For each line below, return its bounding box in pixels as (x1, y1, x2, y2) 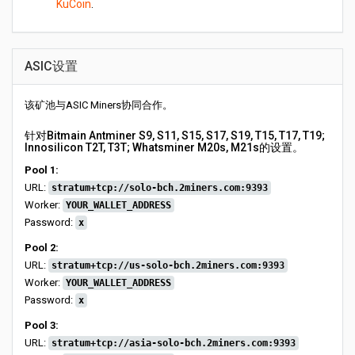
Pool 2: (25, 242, 59, 254)
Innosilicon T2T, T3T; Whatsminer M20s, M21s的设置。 (25, 141, 303, 154)
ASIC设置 (25, 59, 78, 74)
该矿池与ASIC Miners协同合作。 (25, 99, 173, 111)
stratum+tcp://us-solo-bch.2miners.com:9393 (52, 260, 284, 271)
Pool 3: (25, 319, 59, 331)
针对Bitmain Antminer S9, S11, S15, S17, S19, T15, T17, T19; (25, 129, 325, 142)
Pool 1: (25, 164, 59, 176)
